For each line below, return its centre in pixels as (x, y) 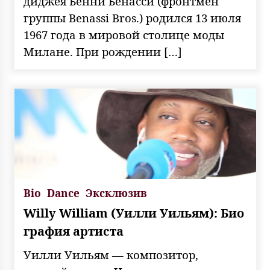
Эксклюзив (116, 193)
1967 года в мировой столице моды (124, 35)
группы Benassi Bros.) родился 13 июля (132, 18)
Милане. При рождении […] (102, 52)
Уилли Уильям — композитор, (111, 255)
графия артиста (73, 231)
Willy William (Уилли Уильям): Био (133, 213)
